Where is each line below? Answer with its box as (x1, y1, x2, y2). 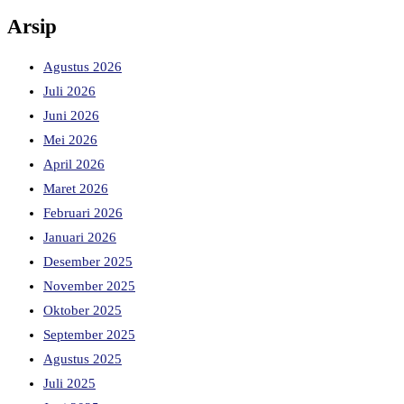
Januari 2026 (43, 230, 116, 245)
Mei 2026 (43, 133, 97, 148)
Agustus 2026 (43, 60, 122, 75)
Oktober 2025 (43, 303, 122, 318)
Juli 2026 (43, 84, 96, 99)
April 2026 (43, 157, 105, 172)
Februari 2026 (43, 206, 123, 221)
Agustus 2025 (43, 352, 122, 367)
